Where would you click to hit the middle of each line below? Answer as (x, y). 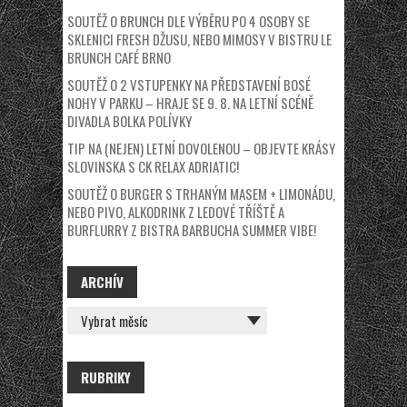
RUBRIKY (106, 377)
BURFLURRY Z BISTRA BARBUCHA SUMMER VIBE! (192, 229)
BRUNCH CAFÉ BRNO (119, 57)
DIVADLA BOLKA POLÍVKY (129, 120)
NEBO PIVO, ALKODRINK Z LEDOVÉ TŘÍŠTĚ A (176, 211)
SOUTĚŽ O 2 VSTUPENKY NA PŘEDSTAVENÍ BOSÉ (189, 84)
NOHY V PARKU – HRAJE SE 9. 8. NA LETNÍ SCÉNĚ (190, 102)
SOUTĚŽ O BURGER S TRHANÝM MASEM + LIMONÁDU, (201, 193)
